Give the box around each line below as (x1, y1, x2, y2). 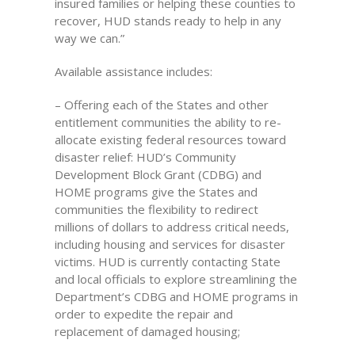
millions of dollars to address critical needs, (54, 219, 289, 235)
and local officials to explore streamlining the (54, 271, 297, 287)
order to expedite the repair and (54, 306, 233, 322)
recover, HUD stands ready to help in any (54, 13, 281, 29)
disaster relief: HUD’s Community (54, 149, 236, 165)
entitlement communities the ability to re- (54, 114, 281, 130)
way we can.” (54, 30, 124, 46)
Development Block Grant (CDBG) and (54, 166, 261, 182)
